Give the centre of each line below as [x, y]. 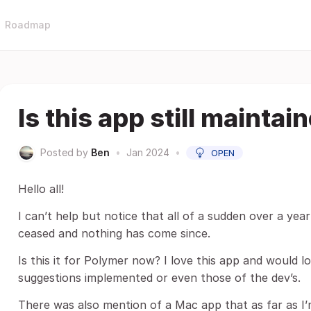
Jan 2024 [148, 152]
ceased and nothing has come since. [114, 233]
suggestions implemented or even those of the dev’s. [159, 278]
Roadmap [28, 25]
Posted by [64, 152]
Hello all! [41, 189]
